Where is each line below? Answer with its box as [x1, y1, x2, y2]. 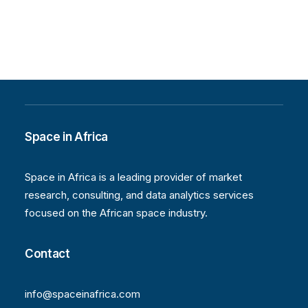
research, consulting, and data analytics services [25, 188, 254, 201]
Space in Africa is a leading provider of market [25, 170, 242, 184]
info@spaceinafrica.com [25, 287, 140, 300]
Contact [25, 247, 70, 261]
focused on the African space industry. [25, 206, 208, 219]
